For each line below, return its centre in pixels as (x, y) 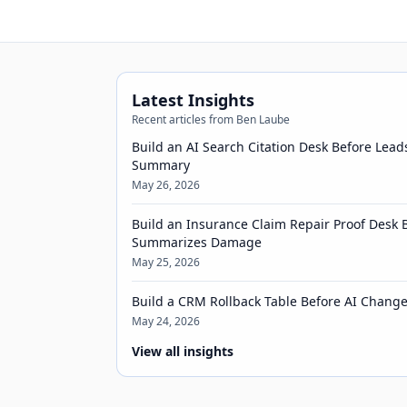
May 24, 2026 (166, 321)
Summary (161, 165)
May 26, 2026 (166, 185)
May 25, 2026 (166, 262)
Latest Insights (193, 100)
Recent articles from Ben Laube (211, 119)
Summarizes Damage (197, 242)
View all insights (183, 351)
